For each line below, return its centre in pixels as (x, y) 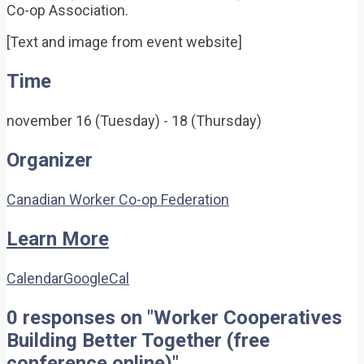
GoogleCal (96, 278)
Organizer (50, 160)
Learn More (58, 238)
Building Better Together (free (138, 340)
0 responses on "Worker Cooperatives (174, 317)
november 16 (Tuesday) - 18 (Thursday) (134, 120)
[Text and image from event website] (124, 41)
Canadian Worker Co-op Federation (118, 199)
